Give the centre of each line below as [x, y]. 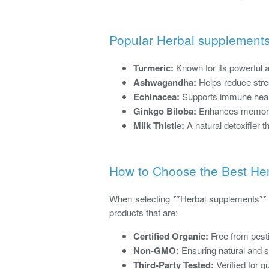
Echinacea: [156, 96]
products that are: [144, 212]
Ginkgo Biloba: [165, 111]
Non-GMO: [156, 250]
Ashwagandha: [165, 82]
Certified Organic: [171, 236]
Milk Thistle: [159, 125]
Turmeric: [153, 68]
